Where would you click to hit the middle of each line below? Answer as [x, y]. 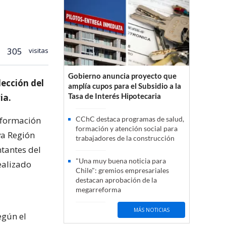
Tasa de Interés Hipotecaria [115, 96]
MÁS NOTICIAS [151, 210]
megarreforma [98, 190]
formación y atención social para [127, 129]
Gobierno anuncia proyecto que [122, 76]
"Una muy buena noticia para [121, 161]
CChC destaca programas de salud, [130, 119]
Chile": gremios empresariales [122, 171]
